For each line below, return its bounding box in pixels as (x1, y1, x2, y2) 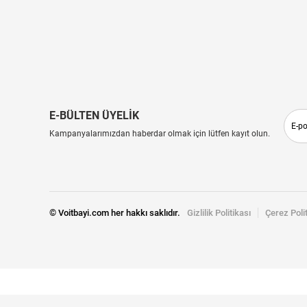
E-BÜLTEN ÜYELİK (49, 108, 139, 122)
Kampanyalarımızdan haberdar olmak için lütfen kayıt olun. (49, 128, 270, 138)
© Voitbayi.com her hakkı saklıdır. (49, 207, 180, 218)
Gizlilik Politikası (187, 207, 251, 218)
